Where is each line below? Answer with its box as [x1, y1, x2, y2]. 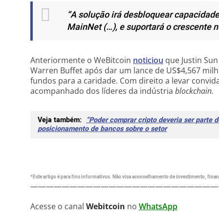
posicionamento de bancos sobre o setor [38, 124, 167, 134]
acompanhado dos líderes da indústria [30, 86, 175, 96]
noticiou [133, 55, 163, 66]
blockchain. [175, 86, 214, 96]
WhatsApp [139, 201, 177, 212]
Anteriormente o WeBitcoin [30, 55, 133, 66]
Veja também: [38, 115, 84, 125]
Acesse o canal [30, 201, 86, 212]
